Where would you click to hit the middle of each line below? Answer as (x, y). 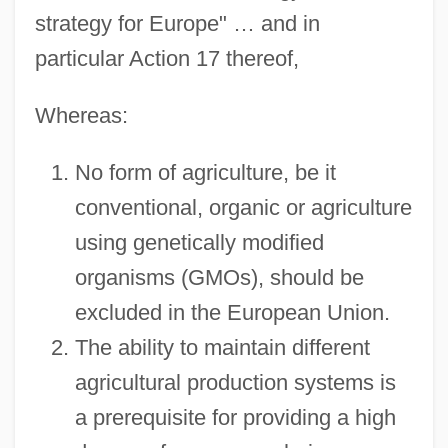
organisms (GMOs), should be (219, 277)
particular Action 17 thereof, (166, 58)
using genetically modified (199, 242)
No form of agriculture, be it (205, 172)
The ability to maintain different (222, 347)
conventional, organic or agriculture (243, 207)
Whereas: (81, 115)
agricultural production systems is (235, 382)
